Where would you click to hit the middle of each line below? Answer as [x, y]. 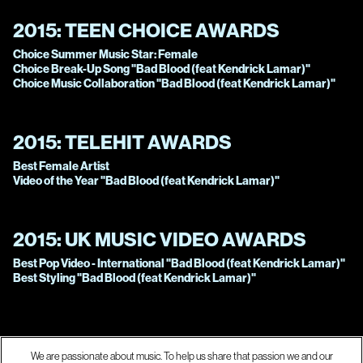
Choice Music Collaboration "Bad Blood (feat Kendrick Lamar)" [174, 84]
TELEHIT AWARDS [148, 142]
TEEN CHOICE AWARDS [172, 30]
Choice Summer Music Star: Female [105, 55]
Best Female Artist [61, 167]
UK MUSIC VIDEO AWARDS [186, 239]
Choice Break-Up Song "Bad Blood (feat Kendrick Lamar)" [162, 69]
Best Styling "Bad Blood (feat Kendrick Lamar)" [135, 278]
